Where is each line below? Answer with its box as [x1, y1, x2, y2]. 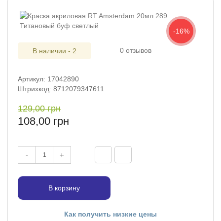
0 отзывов [120, 46, 151, 55]
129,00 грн [18, 104, 61, 114]
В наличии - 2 [33, 47, 76, 55]
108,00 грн [18, 115, 69, 128]
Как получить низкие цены [64, 210, 157, 219]
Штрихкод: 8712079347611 [18, 85, 104, 93]
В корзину [48, 184, 80, 192]
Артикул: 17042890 [18, 75, 79, 83]
